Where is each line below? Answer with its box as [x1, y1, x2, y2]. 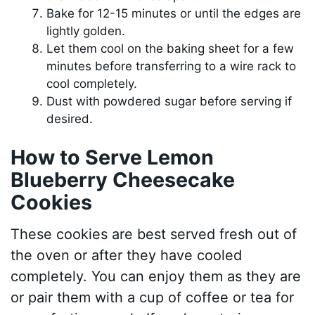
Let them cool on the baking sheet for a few [46, 41, 295, 56]
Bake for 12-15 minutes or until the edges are [46, 6, 302, 20]
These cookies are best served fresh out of [11, 225, 297, 243]
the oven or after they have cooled [11, 246, 243, 264]
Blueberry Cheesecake [11, 167, 236, 192]
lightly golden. [46, 24, 126, 38]
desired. [46, 112, 94, 126]
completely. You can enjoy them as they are [11, 267, 302, 285]
